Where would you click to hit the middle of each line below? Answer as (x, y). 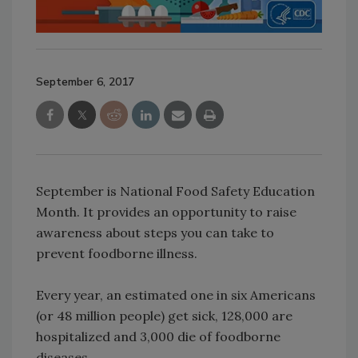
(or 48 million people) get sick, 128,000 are (164, 316)
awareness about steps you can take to (155, 233)
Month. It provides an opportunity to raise (166, 212)
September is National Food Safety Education (175, 191)
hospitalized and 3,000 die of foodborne (158, 337)
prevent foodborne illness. (117, 254)
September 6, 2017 (85, 82)
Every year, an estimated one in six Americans (176, 295)
